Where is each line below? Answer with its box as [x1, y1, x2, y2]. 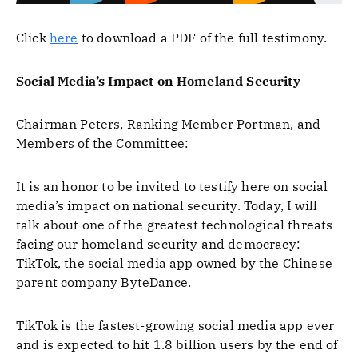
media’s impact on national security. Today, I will [16, 197, 318, 213]
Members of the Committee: [16, 135, 189, 151]
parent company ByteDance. [16, 274, 192, 290]
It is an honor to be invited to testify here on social [16, 178, 328, 194]
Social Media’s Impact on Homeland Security [16, 73, 300, 89]
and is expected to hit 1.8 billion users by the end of [16, 336, 338, 352]
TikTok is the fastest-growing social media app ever [16, 317, 335, 333]
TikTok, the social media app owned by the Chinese [16, 255, 332, 271]
